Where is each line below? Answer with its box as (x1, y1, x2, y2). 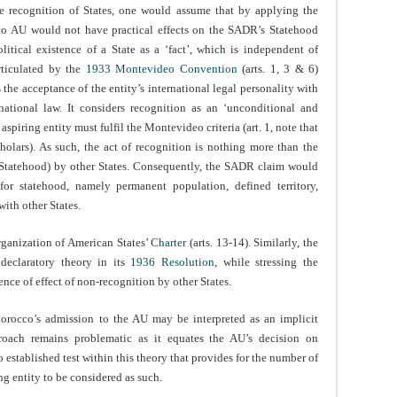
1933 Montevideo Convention (85, 62, 237, 76)
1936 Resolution (130, 255, 215, 269)
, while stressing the (214, 255, 319, 269)
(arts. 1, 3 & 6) (237, 62, 319, 76)
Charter (151, 236, 187, 250)
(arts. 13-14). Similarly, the (186, 236, 319, 250)
